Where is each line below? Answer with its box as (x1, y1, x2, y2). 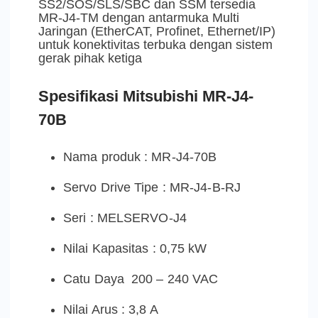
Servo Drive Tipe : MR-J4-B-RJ (63, 180, 241, 194)
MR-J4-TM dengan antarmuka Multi (38, 10, 239, 25)
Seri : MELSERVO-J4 (63, 210, 187, 225)
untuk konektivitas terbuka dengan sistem (38, 37, 273, 52)
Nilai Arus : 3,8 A (63, 302, 158, 317)
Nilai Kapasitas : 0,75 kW (63, 241, 207, 256)
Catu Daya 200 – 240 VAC (63, 271, 219, 286)
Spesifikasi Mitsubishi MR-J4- (38, 87, 253, 105)
